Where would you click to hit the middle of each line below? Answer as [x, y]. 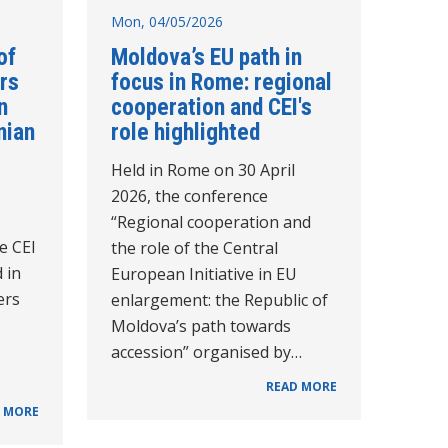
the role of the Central [194, 247]
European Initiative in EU [203, 273]
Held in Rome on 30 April [202, 169]
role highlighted [185, 131]
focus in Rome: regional [221, 81]
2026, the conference [189, 195]
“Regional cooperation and [210, 221]
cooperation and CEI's [211, 106]
